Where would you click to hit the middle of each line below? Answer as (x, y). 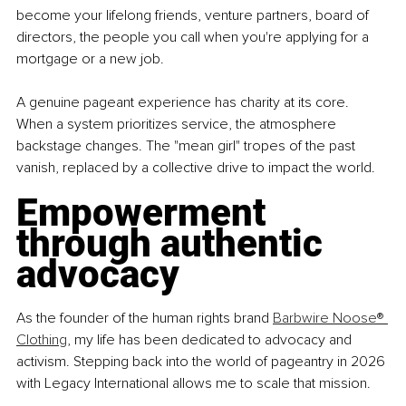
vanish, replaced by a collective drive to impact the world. (196, 167)
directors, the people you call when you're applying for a (194, 37)
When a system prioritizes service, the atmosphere (178, 124)
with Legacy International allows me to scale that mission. (193, 383)
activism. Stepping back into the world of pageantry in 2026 (203, 361)
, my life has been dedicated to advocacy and (211, 339)
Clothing (42, 339)
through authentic (174, 243)
